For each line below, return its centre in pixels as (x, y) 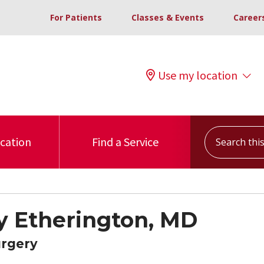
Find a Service (125, 142)
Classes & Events (168, 17)
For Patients (76, 17)
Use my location (198, 75)
